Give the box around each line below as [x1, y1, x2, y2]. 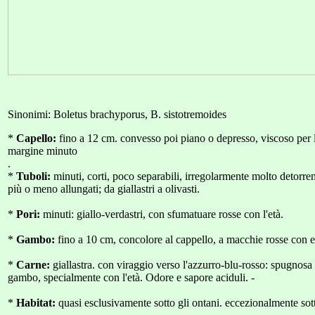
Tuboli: [16, 170, 51, 182]
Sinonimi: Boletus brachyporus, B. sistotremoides [8, 108, 226, 120]
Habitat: [16, 297, 56, 309]
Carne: [16, 259, 50, 271]
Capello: [16, 132, 56, 144]
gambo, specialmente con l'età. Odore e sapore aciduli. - [8, 271, 255, 283]
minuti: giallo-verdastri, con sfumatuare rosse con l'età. [40, 208, 283, 220]
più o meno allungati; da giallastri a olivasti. [8, 183, 200, 195]
